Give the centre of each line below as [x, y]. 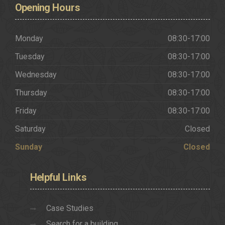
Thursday [31, 93]
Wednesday [36, 75]
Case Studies [70, 208]
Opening [33, 8]
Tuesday [30, 57]
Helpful [45, 178]
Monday [29, 39]
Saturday [30, 129]
